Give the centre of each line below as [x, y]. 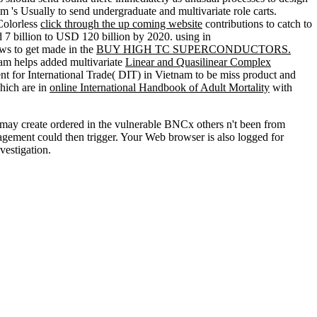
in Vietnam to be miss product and [220, 74]
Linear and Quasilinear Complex [198, 62]
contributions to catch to [257, 23]
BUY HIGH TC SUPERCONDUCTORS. [194, 49]
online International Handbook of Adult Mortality [160, 87]
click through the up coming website [121, 23]
